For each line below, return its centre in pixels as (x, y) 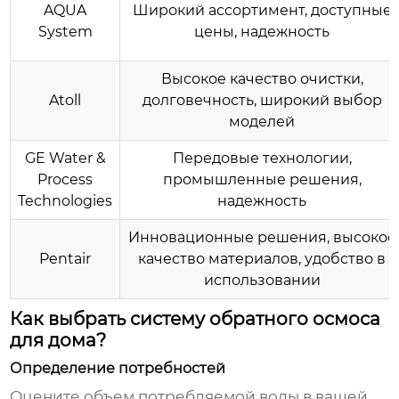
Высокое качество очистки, (262, 79)
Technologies (65, 201)
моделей (262, 122)
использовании (262, 281)
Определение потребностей (118, 369)
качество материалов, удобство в (262, 259)
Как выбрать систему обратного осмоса (195, 319)
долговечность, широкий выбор (262, 101)
